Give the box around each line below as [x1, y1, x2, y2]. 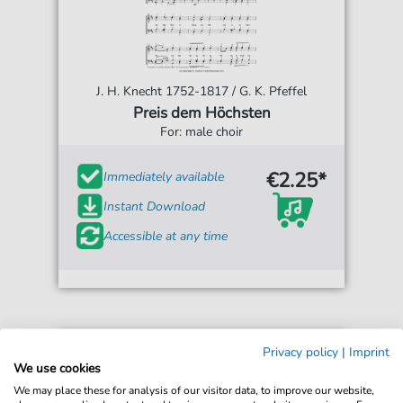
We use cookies [13, 359, 101, 376]
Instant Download [103, 197, 206, 215]
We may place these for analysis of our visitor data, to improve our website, [13, 382, 374, 397]
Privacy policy [263, 343, 338, 360]
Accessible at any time [103, 227, 228, 245]
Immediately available [103, 167, 225, 185]
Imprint [349, 343, 390, 360]
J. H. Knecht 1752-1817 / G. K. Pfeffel [96, 83, 307, 101]
